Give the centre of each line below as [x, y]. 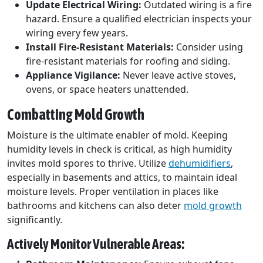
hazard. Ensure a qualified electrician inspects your [139, 19]
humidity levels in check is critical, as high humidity [119, 149]
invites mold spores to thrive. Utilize [88, 163]
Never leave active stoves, [178, 75]
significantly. [35, 220]
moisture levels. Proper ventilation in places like [113, 192]
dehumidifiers [200, 163]
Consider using [208, 47]
